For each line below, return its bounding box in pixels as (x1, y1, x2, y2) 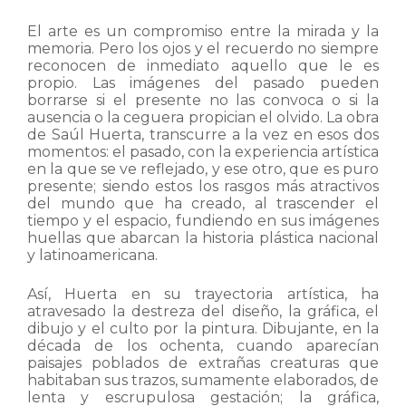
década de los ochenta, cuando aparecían (27, 337, 379, 354)
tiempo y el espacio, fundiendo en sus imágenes (27, 212, 379, 229)
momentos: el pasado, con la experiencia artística (27, 143, 379, 160)
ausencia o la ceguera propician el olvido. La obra (27, 109, 379, 126)
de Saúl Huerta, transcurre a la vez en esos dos (27, 126, 379, 143)
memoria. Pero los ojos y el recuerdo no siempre (27, 40, 379, 57)
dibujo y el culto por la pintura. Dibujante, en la (27, 320, 379, 337)
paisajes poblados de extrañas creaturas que (27, 354, 379, 372)
